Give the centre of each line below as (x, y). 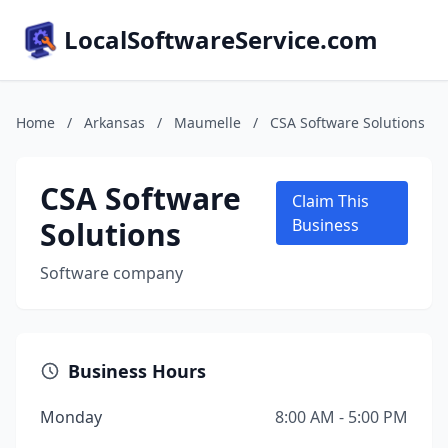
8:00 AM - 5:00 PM (341, 417)
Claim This (331, 201)
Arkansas (114, 122)
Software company (111, 273)
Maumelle (207, 122)
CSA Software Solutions (347, 122)
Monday (71, 417)
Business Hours (137, 371)
